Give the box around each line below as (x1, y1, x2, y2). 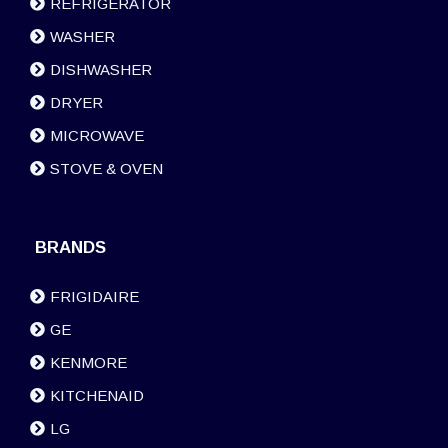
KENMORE (50, 354, 127, 372)
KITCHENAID (50, 387, 144, 405)
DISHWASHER (50, 61, 152, 79)
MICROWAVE (50, 127, 144, 145)
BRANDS (35, 238, 106, 258)
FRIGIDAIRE (50, 288, 139, 306)
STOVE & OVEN (50, 160, 163, 178)
